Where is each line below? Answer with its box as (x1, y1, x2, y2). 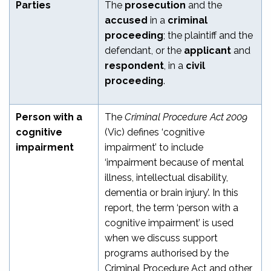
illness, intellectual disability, (105, 171, 228, 183)
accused (105, 14, 148, 26)
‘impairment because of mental (105, 156, 244, 168)
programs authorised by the (105, 247, 229, 259)
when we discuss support (105, 232, 218, 244)
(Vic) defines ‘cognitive (105, 126, 204, 138)
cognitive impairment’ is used (105, 217, 233, 229)
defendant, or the (105, 44, 184, 56)
